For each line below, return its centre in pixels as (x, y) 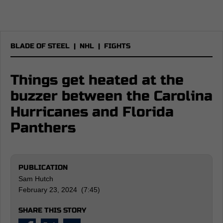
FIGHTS (117, 46)
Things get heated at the (97, 80)
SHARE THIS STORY (52, 210)
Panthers (43, 128)
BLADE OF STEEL (40, 46)
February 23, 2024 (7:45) (59, 190)
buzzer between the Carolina (111, 96)
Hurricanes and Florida (92, 112)
